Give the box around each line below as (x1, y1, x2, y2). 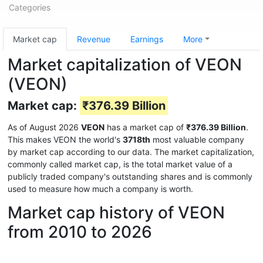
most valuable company (150, 134, 244, 144)
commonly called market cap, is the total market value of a (8, 159, 232, 169)
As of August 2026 (8, 122, 81, 132)
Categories (9, 2, 50, 12)
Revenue (77, 34, 110, 44)
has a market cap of (104, 122, 186, 132)
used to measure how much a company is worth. (8, 184, 193, 194)
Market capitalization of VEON (8, 55, 242, 75)
